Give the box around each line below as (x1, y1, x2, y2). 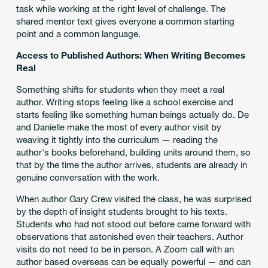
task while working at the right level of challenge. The (16, 3, 226, 14)
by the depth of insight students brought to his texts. (16, 206, 227, 217)
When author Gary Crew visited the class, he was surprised (16, 193, 252, 205)
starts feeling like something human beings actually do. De (16, 109, 249, 120)
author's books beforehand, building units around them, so (16, 147, 251, 158)
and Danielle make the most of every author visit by (16, 121, 221, 133)
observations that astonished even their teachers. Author (16, 231, 243, 242)
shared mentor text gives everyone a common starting (16, 16, 234, 27)
